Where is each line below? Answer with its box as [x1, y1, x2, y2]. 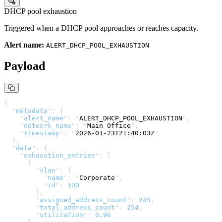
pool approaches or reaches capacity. [82, 24, 198, 32]
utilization [40, 211, 83, 219]
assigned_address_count [40, 196, 127, 204]
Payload [4, 59, 45, 72]
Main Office [87, 121, 131, 129]
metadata [16, 107, 48, 114]
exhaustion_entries [24, 151, 95, 159]
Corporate [79, 173, 115, 181]
